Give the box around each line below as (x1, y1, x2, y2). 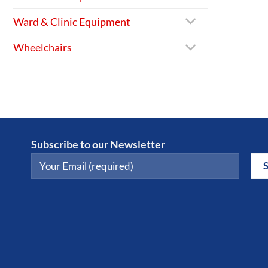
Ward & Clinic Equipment (13, 15, 130, 28)
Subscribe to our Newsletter (31, 138, 165, 151)
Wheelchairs (13, 41, 72, 54)
